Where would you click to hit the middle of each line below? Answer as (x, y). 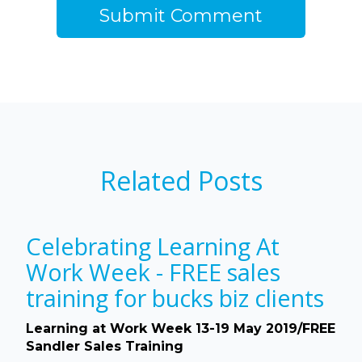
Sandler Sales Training (107, 347)
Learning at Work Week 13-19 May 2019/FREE (181, 329)
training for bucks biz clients (175, 298)
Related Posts (181, 180)
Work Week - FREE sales (153, 272)
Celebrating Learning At (153, 246)
